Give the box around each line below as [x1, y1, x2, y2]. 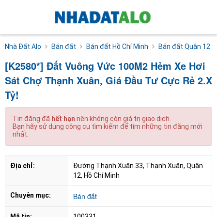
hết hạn [51, 114, 75, 123]
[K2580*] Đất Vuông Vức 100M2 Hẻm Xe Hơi [5, 58, 205, 73]
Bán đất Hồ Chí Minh [86, 42, 148, 50]
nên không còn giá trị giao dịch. [75, 114, 171, 123]
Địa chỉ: [10, 161, 35, 170]
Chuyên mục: [10, 191, 51, 199]
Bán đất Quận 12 [158, 42, 210, 50]
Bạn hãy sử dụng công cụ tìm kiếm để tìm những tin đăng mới [13, 122, 202, 130]
